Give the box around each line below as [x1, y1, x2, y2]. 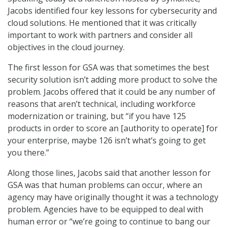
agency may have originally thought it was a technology [8, 192, 218, 203]
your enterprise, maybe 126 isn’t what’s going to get [8, 135, 206, 146]
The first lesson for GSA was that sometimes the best [8, 62, 209, 73]
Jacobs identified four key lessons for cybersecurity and [8, 5, 217, 17]
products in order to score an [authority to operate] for [8, 123, 218, 134]
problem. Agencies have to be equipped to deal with [8, 204, 203, 215]
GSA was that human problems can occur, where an [8, 179, 202, 191]
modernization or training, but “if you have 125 [8, 110, 186, 122]
